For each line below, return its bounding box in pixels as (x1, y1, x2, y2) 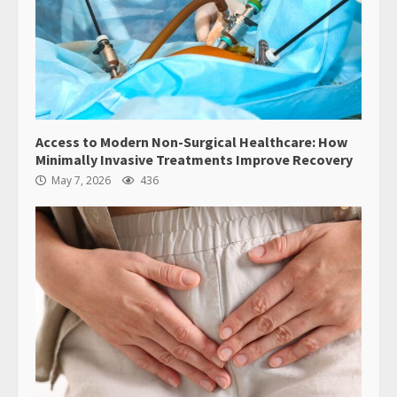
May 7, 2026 (49, 173, 113, 189)
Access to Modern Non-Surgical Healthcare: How (35, 133, 347, 152)
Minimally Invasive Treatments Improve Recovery (35, 151, 353, 169)
